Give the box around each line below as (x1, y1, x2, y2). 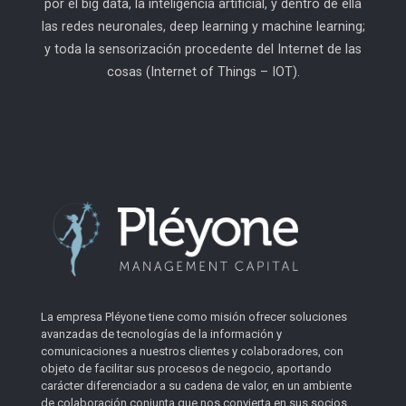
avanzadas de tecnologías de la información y (41, 326, 282, 341)
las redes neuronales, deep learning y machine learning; (41, 19, 365, 34)
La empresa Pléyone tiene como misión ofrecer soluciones (41, 309, 347, 324)
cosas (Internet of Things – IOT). (106, 64, 300, 80)
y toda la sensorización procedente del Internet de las (44, 42, 362, 57)
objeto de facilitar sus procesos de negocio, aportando (41, 361, 332, 375)
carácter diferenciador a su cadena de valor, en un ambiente (41, 378, 352, 392)
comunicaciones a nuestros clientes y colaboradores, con (41, 343, 343, 358)
